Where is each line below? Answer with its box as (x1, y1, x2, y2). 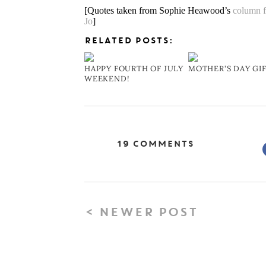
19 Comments (116, 140, 194, 148)
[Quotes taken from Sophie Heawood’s (84, 5, 233, 16)
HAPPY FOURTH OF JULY (84, 64, 184, 74)
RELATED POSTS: (84, 37, 173, 46)
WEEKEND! (84, 74, 129, 84)
